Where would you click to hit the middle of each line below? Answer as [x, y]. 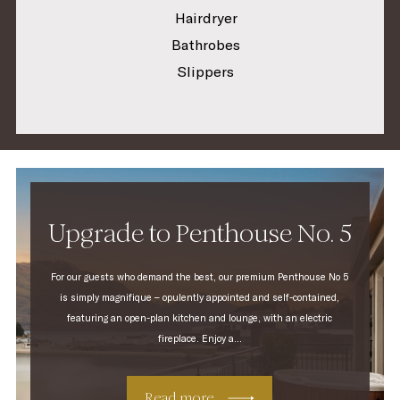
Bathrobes [206, 44]
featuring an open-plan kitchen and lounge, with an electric [200, 318]
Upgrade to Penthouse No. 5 [200, 234]
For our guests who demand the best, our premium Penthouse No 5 [200, 277]
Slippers [206, 71]
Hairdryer [206, 17]
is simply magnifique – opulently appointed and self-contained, [200, 298]
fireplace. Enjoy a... [200, 339]
